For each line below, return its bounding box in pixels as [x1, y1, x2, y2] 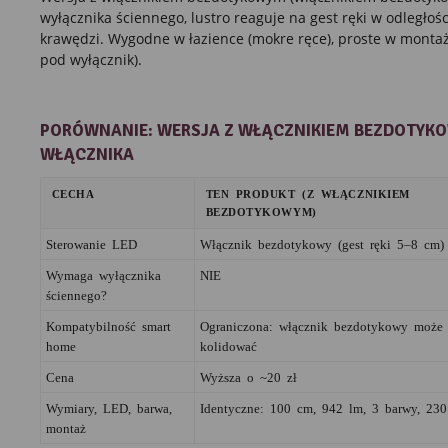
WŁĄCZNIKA [39, 143, 134, 165]
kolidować [199, 338, 257, 352]
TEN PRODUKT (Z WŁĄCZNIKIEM [205, 187, 410, 199]
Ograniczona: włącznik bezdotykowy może [199, 318, 443, 332]
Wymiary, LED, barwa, [45, 400, 172, 414]
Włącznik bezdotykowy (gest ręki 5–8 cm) [199, 236, 444, 250]
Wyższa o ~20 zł [199, 369, 297, 383]
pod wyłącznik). [39, 49, 142, 69]
